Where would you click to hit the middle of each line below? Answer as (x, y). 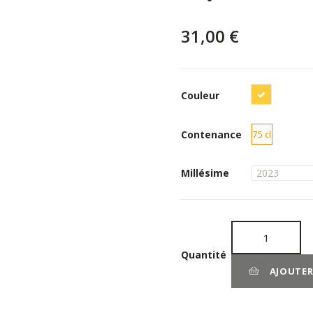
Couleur (200, 96)
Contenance (211, 134)
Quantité (204, 254)
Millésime (205, 173)
